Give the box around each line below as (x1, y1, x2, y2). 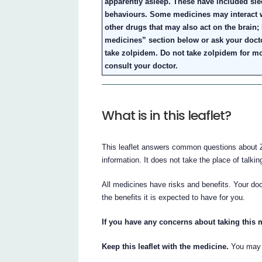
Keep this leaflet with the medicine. (102, 242, 229, 251)
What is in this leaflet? (102, 106, 232, 125)
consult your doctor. (105, 61, 178, 71)
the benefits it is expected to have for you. (102, 193, 246, 202)
